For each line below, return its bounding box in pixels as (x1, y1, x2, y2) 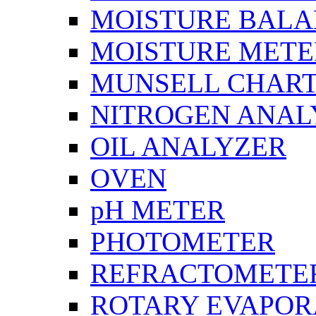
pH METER (90, 195, 225, 226)
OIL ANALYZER (90, 131, 286, 162)
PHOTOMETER (90, 226, 275, 257)
